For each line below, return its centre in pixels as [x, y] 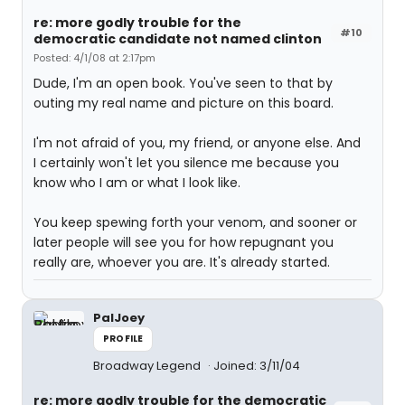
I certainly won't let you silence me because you [186, 163]
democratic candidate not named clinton [178, 39]
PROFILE [123, 339]
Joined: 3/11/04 [257, 366]
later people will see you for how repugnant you [184, 242]
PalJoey [119, 318]
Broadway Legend [148, 366]
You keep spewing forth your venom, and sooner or [195, 222]
